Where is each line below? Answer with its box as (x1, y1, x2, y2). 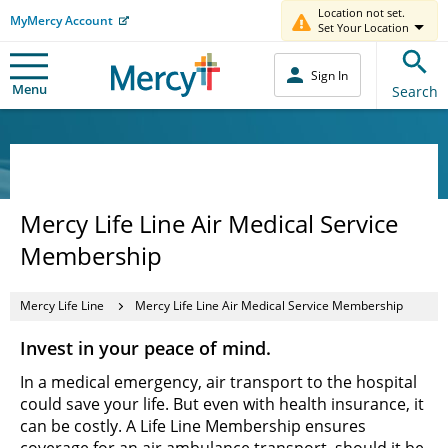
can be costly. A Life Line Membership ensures (20, 414, 366, 437)
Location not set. (318, 5, 405, 20)
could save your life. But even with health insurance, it (20, 392, 424, 415)
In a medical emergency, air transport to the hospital (20, 370, 417, 393)
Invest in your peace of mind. (20, 335, 271, 360)
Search (392, 81, 438, 101)
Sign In (311, 66, 348, 84)
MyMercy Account (10, 11, 113, 29)
